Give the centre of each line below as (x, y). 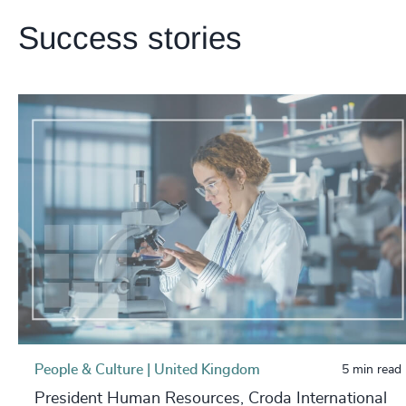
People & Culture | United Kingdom (147, 369)
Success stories (130, 38)
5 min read (372, 369)
